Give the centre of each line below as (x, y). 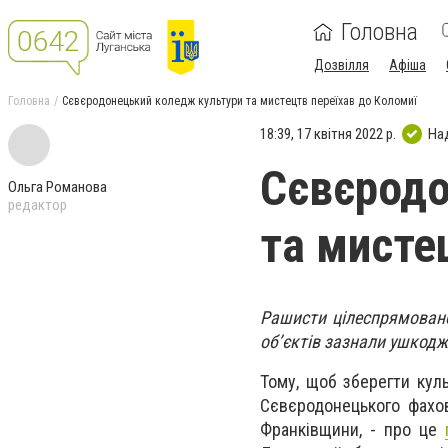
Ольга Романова (57, 187)
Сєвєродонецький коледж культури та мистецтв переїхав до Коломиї (239, 101)
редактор (37, 205)
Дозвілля (341, 65)
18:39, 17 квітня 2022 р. (328, 133)
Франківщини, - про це (352, 430)
